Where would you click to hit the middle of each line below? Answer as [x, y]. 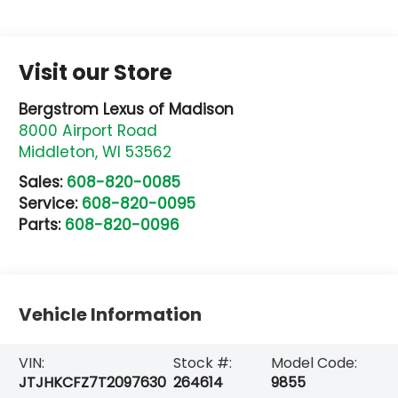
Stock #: [202, 362]
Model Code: [314, 362]
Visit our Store [96, 72]
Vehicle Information [111, 315]
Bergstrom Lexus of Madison [127, 109]
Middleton [57, 151]
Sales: [43, 182]
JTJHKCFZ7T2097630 [93, 382]
